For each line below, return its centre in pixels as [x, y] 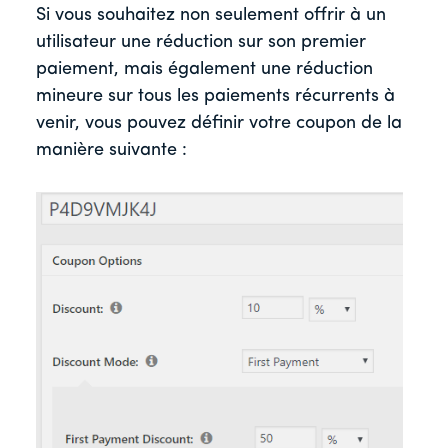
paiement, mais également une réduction [204, 69]
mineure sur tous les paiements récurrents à [215, 96]
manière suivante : [114, 150]
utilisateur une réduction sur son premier [201, 42]
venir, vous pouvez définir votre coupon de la [219, 123]
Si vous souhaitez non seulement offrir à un [211, 15]
